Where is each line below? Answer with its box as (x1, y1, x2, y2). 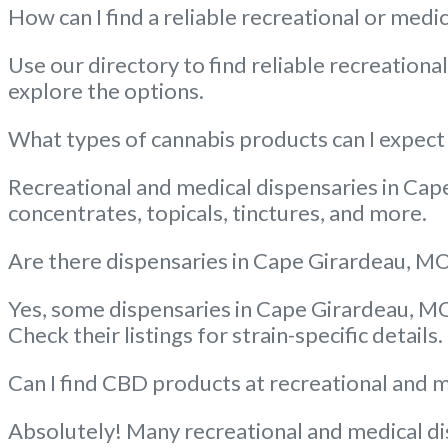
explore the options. (8, 76, 204, 104)
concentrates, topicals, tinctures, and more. (8, 198, 427, 226)
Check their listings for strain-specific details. (8, 320, 443, 348)
